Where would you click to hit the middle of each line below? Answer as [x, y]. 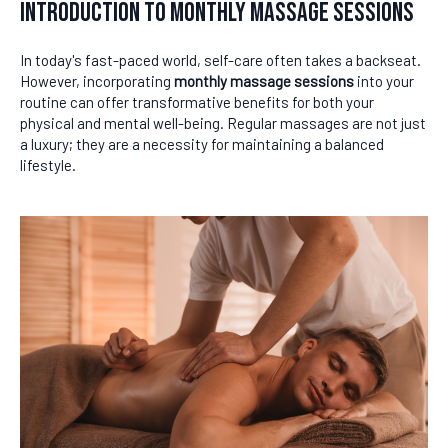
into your [384, 81]
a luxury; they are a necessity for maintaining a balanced [202, 144]
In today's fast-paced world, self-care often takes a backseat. [220, 60]
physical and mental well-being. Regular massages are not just [223, 123]
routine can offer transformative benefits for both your [197, 102]
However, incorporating [97, 81]
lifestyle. [48, 165]
